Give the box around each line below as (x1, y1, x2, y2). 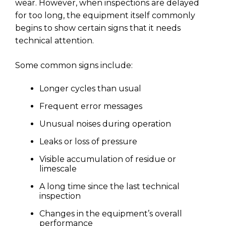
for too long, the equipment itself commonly (15, 10, 195, 20)
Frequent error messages (39, 101, 142, 111)
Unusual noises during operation (39, 119, 171, 129)
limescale (39, 163, 77, 174)
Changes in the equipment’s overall (39, 208, 182, 218)
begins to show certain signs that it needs (15, 23, 181, 33)
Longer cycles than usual (39, 83, 141, 93)
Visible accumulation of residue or (39, 154, 176, 164)
